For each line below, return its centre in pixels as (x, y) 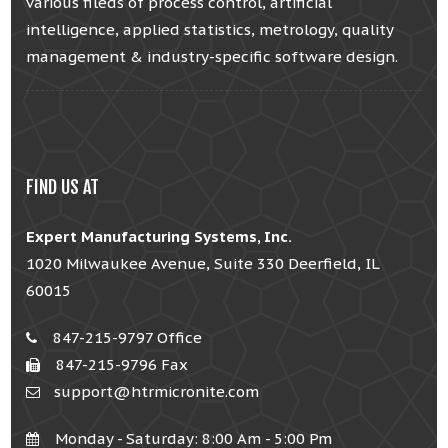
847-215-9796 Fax (120, 364)
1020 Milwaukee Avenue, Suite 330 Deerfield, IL (203, 263)
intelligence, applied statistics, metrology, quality (210, 29)
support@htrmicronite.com (155, 391)
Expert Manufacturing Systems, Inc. (159, 236)
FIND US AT (63, 186)
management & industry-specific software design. (212, 56)
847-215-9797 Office (126, 337)
